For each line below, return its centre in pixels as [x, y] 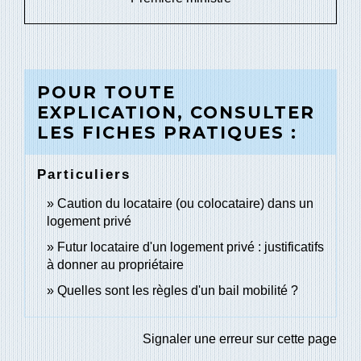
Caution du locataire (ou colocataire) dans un [185, 204]
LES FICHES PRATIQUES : [167, 133]
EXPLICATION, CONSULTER [176, 113]
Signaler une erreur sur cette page [240, 339]
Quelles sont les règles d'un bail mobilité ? [178, 291]
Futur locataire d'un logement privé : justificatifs [191, 247]
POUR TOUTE [106, 93]
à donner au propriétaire [115, 265]
